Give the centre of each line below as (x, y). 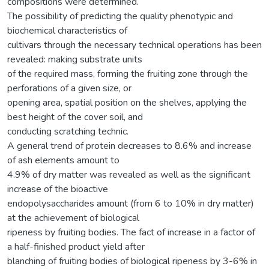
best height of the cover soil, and (75, 117)
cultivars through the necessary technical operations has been (134, 45)
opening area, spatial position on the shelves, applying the (127, 102)
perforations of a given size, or (69, 88)
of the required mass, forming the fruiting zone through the (128, 74)
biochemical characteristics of (67, 30)
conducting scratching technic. (68, 131)
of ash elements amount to (63, 160)
